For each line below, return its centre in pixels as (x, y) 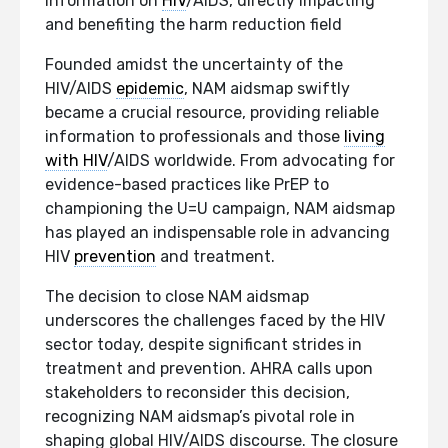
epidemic (150, 88)
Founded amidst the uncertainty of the (194, 64)
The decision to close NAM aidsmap (177, 296)
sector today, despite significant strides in (203, 344)
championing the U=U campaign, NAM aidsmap (220, 208)
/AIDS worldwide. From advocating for (251, 160)
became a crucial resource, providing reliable (212, 112)
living (364, 136)
